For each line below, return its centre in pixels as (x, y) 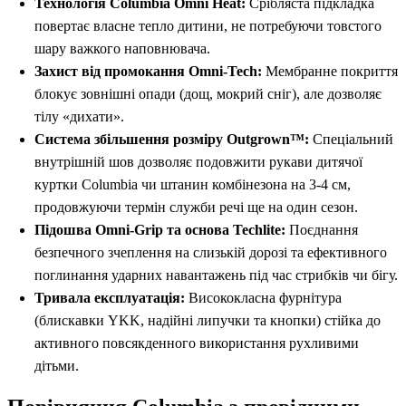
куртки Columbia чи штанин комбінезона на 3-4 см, (193, 185)
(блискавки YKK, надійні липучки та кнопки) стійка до (208, 321)
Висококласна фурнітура (263, 298)
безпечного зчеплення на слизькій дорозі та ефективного (211, 253)
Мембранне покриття (330, 72)
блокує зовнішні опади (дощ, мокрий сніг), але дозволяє (208, 94)
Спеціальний (351, 140)
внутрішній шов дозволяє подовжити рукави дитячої (198, 162)
